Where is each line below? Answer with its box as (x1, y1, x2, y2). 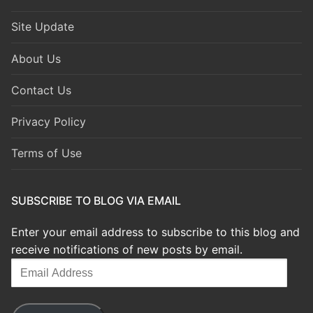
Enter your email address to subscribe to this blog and (11, 224, 300, 239)
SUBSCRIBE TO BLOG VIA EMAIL (11, 193, 181, 208)
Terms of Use (11, 146, 82, 161)
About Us (11, 51, 61, 66)
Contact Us (11, 82, 71, 97)
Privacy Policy (11, 114, 86, 129)
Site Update (11, 20, 74, 34)
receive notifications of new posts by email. (11, 242, 242, 256)
